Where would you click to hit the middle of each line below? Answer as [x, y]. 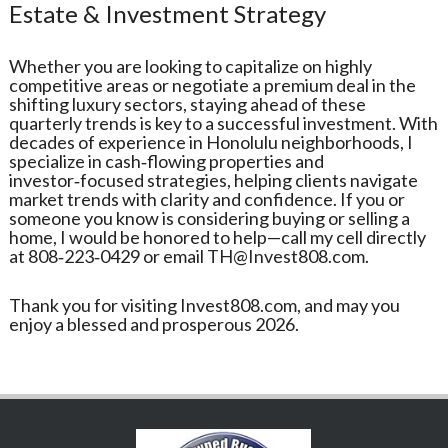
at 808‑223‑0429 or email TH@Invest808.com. [188, 256]
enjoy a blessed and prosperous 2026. [153, 324]
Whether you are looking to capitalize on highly [190, 66]
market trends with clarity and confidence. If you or [206, 199]
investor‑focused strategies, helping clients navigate [213, 180]
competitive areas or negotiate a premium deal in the [212, 85]
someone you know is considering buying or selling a [209, 218]
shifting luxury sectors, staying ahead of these [187, 104]
